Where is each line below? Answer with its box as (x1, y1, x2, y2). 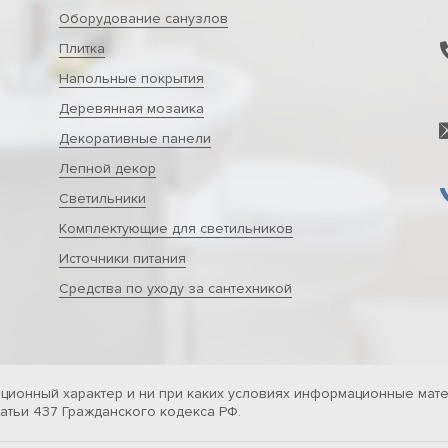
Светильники (58, 190, 146, 207)
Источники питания (58, 250, 186, 267)
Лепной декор (58, 160, 156, 177)
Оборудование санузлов (58, 10, 228, 27)
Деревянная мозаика (58, 100, 204, 117)
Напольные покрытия (58, 70, 204, 87)
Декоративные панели (58, 130, 211, 147)
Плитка (58, 40, 105, 57)
